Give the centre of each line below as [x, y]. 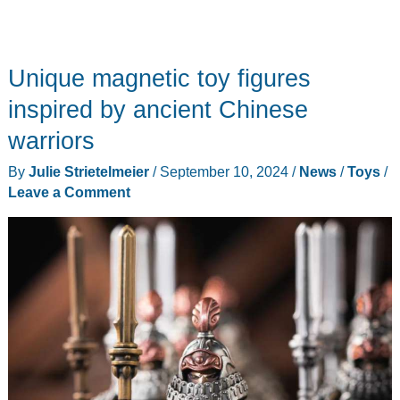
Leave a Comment [69, 192]
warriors [51, 141]
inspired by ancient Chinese [158, 110]
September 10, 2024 [225, 171]
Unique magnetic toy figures [159, 79]
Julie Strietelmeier [90, 171]
